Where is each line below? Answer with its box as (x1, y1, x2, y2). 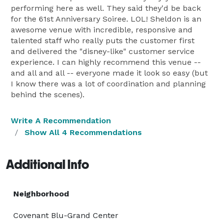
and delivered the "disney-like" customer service (11, 46, 194, 56)
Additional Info (6, 157, 89, 172)
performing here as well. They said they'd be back (11, 3, 201, 13)
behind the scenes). (11, 89, 84, 99)
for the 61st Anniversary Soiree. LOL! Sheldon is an (11, 14, 201, 24)
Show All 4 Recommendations (25, 127, 142, 137)
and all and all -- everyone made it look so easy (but (11, 68, 208, 78)
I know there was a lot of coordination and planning (11, 79, 206, 88)
